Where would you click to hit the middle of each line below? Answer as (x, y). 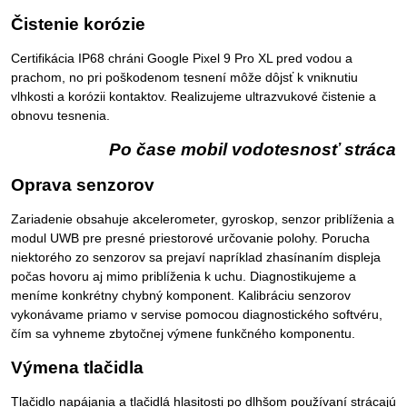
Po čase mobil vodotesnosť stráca (253, 150)
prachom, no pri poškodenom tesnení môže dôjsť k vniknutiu (184, 78)
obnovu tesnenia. (60, 116)
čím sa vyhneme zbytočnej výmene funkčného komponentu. (183, 334)
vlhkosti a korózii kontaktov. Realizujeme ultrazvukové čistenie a (194, 97)
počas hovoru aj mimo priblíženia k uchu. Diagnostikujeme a (184, 277)
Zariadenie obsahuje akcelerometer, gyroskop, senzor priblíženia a (203, 219)
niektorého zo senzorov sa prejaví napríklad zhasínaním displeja (196, 258)
